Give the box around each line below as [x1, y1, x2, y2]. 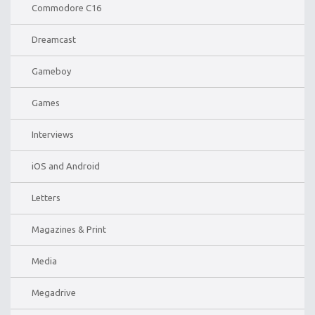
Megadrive [32, 287, 76, 297]
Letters [32, 192, 60, 202]
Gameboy [32, 65, 71, 76]
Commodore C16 [32, 2, 101, 13]
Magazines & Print [32, 224, 106, 234]
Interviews [32, 129, 74, 139]
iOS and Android [32, 160, 100, 171]
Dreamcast [32, 34, 76, 44]
